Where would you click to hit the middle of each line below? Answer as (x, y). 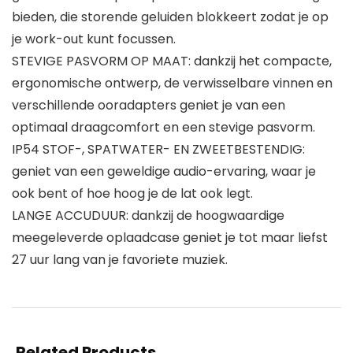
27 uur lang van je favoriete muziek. (120, 260)
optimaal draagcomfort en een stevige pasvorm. (163, 128)
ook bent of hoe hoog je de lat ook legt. (132, 194)
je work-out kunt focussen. (94, 39)
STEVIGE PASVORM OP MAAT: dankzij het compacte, (172, 61)
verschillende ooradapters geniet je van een (149, 106)
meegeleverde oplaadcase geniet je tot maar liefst (170, 238)
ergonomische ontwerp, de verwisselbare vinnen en (172, 84)
